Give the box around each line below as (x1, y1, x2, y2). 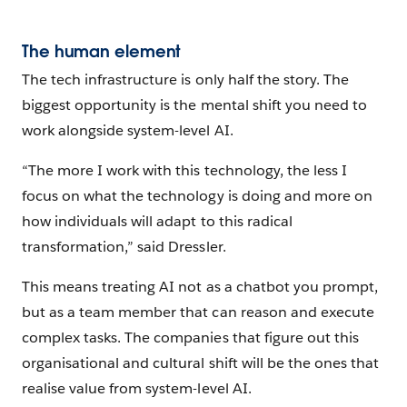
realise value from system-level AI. (22, 378, 252, 398)
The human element (22, 40, 181, 62)
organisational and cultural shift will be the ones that (22, 352, 380, 372)
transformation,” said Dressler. (22, 236, 226, 256)
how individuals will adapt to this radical (22, 211, 293, 231)
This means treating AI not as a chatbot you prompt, (22, 276, 378, 296)
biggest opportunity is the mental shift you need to (22, 94, 367, 114)
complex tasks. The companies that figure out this (22, 327, 359, 347)
